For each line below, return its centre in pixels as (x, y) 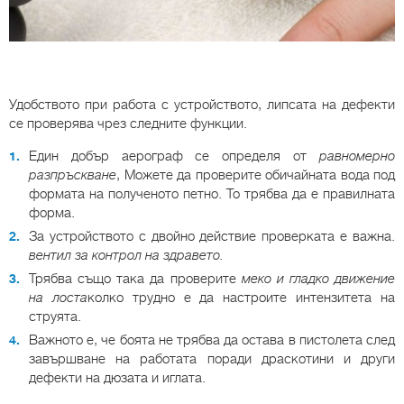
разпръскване (73, 175)
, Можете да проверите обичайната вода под (256, 175)
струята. (55, 317)
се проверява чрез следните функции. (128, 124)
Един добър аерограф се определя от (174, 156)
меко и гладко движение (318, 279)
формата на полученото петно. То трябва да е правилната (212, 194)
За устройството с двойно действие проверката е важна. (212, 237)
